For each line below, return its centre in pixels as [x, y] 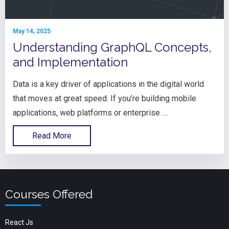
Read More [52, 136]
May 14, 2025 [32, 31]
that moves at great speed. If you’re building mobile [105, 99]
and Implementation [70, 62]
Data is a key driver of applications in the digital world [108, 84]
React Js [19, 223]
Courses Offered [49, 194]
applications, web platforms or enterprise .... [90, 113]
